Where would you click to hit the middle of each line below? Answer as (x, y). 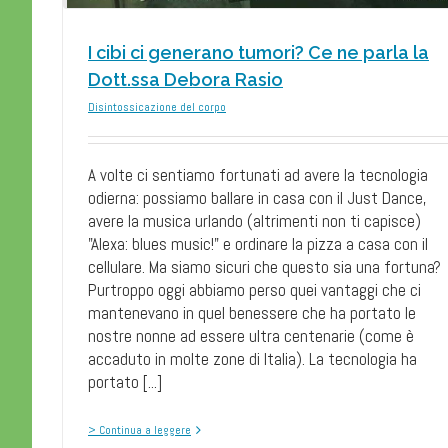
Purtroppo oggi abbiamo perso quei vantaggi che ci (254, 289)
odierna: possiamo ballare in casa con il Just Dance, (257, 197)
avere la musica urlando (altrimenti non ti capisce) (254, 220)
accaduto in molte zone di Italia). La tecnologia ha (252, 358)
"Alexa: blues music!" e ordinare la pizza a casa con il (258, 243)
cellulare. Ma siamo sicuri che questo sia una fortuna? (264, 266)
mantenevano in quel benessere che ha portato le (252, 312)
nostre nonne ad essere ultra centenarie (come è (251, 335)
